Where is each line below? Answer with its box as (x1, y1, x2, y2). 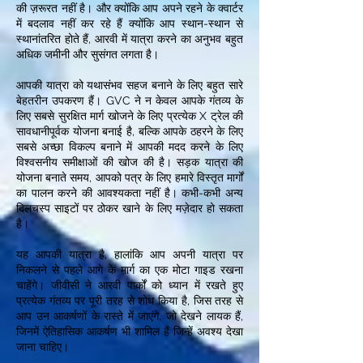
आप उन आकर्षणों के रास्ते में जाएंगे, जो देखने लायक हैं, (16, 310, 243, 322)
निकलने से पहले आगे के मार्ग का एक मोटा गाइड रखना (16, 263, 243, 276)
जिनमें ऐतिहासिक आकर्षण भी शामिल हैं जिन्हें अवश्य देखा (16, 325, 243, 338)
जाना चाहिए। (16, 340, 69, 353)
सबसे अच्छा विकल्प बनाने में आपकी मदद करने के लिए (16, 140, 243, 153)
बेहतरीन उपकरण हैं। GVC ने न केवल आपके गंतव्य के (16, 94, 243, 107)
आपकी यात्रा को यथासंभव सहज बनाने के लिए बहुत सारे (16, 79, 243, 92)
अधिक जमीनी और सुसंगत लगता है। (16, 48, 159, 61)
